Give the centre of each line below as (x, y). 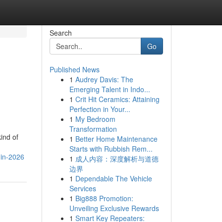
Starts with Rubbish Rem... (111, 149)
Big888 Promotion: (104, 198)
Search (60, 33)
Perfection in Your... (100, 109)
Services (83, 188)
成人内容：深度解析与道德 (117, 159)
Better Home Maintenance (116, 139)
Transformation (93, 129)
